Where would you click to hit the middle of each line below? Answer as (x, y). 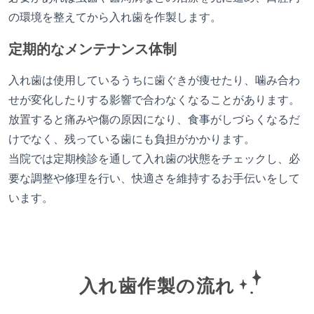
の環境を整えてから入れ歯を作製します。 (115, 18)
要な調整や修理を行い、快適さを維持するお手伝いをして (154, 179)
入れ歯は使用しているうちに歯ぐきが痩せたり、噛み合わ (154, 81)
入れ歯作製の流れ (157, 287)
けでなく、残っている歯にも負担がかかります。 (132, 139)
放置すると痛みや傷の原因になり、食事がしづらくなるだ (154, 120)
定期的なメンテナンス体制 (93, 49)
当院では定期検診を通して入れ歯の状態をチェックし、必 (154, 159)
